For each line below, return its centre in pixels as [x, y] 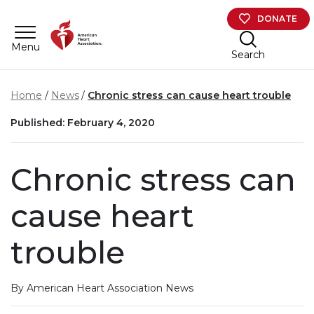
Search [248, 54]
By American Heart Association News [102, 288]
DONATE [278, 18]
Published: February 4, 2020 [83, 122]
